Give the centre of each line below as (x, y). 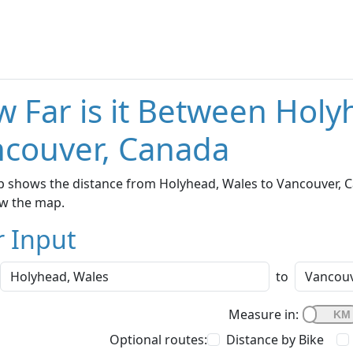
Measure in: (264, 315)
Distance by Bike (275, 340)
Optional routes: (158, 340)
